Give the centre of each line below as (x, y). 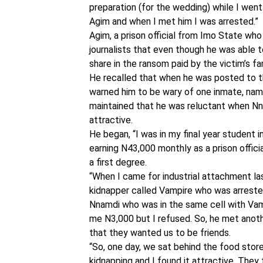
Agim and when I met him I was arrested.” (174, 21)
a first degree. (118, 162)
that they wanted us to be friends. (160, 233)
